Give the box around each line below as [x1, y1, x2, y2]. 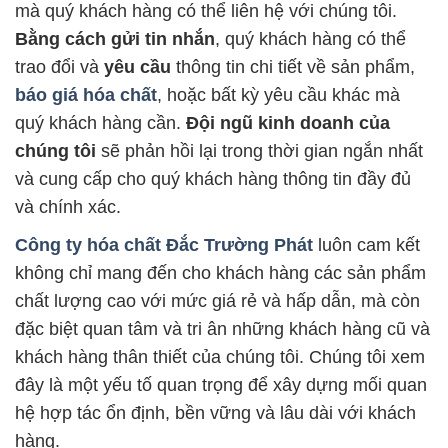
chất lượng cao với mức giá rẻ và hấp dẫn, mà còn [15, 291, 420, 312]
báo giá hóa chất [15, 85, 157, 106]
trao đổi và [15, 57, 104, 78]
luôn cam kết [313, 235, 420, 256]
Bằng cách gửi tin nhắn [15, 29, 215, 50]
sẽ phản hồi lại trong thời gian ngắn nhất [96, 141, 423, 162]
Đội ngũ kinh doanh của [186, 113, 390, 134]
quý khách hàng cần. [15, 113, 186, 134]
